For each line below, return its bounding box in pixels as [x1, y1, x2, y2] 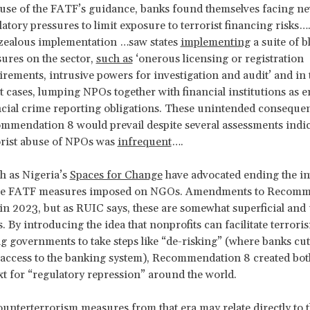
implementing [180, 35, 250, 50]
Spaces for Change [69, 168, 163, 183]
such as [95, 52, 133, 66]
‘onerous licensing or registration [132, 52, 304, 66]
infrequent [117, 135, 172, 149]
